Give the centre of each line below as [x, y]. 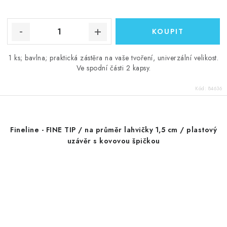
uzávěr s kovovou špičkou [113, 141]
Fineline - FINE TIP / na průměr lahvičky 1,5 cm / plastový [113, 130]
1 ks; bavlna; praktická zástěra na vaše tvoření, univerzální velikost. [113, 58]
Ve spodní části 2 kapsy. [113, 68]
